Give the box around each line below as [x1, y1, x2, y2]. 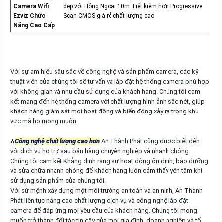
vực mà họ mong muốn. [10, 117, 78, 125]
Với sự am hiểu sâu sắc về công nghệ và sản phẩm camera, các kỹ [10, 68, 199, 76]
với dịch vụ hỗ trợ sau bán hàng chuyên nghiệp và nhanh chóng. [10, 147, 190, 155]
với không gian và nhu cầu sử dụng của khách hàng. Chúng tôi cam [10, 88, 200, 96]
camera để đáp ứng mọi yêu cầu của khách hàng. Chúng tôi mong [10, 207, 197, 215]
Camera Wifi [13, 3, 49, 10]
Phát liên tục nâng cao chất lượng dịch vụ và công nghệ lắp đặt [10, 197, 188, 205]
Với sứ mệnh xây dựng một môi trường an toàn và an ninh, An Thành [10, 187, 203, 195]
